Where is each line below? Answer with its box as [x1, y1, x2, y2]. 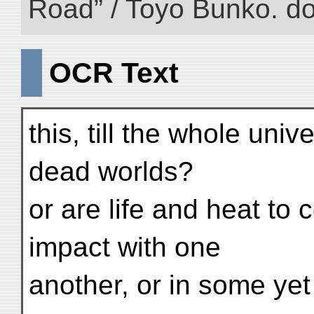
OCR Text [49, 56, 179, 89]
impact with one [29, 232, 221, 262]
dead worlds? [29, 156, 193, 186]
